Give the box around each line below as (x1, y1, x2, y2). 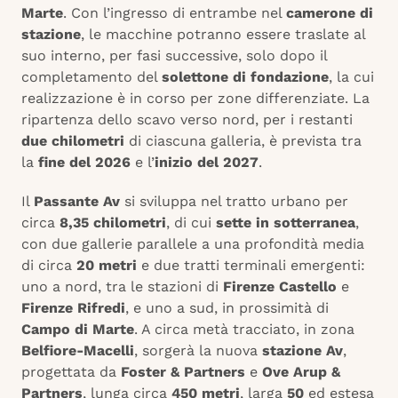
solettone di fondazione (162, 68, 329, 86)
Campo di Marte (21, 321, 134, 338)
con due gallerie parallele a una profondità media (21, 235, 364, 253)
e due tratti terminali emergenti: (137, 257, 365, 275)
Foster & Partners (121, 363, 245, 381)
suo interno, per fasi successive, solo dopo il (21, 47, 327, 65)
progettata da (21, 363, 121, 381)
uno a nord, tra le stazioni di (21, 278, 223, 296)
